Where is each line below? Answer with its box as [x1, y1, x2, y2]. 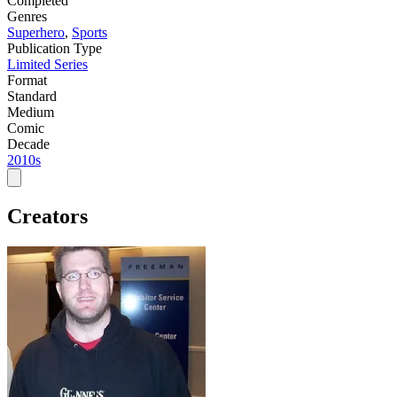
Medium [7, 104, 54, 120]
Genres [7, 8, 47, 24]
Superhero [7, 24, 65, 40]
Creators [7, 204, 88, 228]
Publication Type [7, 40, 102, 56]
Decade [7, 136, 50, 152]
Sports [72, 24, 107, 40]
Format [7, 72, 47, 88]
